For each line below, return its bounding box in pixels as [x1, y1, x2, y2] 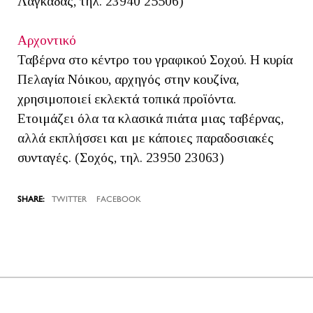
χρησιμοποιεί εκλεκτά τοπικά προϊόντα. [17, 92, 236, 107]
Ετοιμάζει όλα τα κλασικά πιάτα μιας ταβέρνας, [17, 111, 284, 126]
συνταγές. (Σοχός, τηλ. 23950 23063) [17, 150, 224, 166]
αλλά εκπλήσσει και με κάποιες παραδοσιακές [17, 131, 274, 146]
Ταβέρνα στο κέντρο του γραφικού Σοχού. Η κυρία [17, 52, 293, 68]
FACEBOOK [96, 196, 141, 205]
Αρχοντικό [17, 33, 76, 48]
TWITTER [52, 196, 87, 205]
